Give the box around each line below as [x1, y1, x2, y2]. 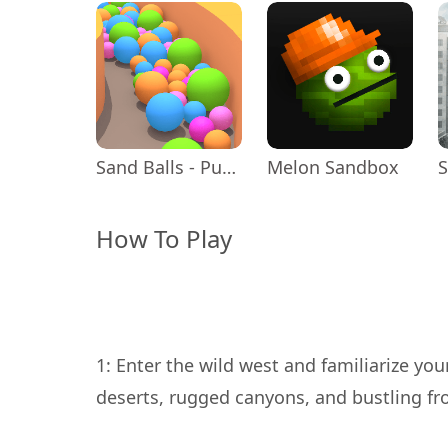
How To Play [96, 221, 232, 255]
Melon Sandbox [267, 154, 400, 179]
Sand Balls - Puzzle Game [222, 154, 236, 179]
